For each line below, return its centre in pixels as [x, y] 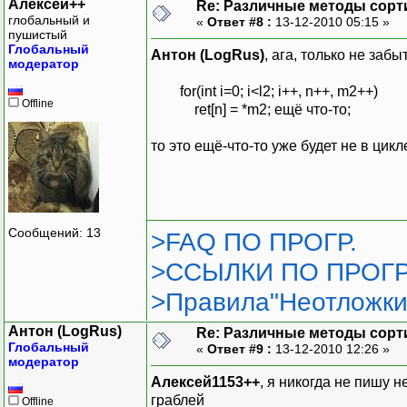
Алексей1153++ [205, 382]
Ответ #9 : [239, 348]
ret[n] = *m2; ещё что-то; [251, 109]
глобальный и [49, 20]
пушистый [38, 34]
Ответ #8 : [239, 21]
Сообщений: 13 [55, 233]
